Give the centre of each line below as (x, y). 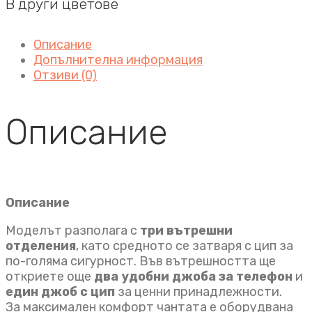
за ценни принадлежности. (198, 291)
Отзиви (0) (65, 75)
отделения (41, 245)
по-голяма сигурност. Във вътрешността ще (141, 261)
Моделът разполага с (73, 230)
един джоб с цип (60, 291)
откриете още (50, 276)
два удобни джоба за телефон (193, 276)
